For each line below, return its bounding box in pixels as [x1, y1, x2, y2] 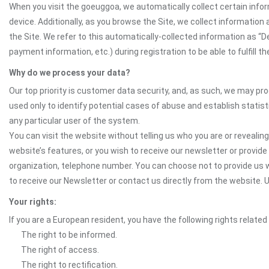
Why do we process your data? [9, 68, 130, 77]
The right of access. [21, 245, 99, 255]
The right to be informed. [21, 230, 117, 240]
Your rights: [9, 197, 56, 207]
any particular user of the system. [9, 116, 140, 125]
